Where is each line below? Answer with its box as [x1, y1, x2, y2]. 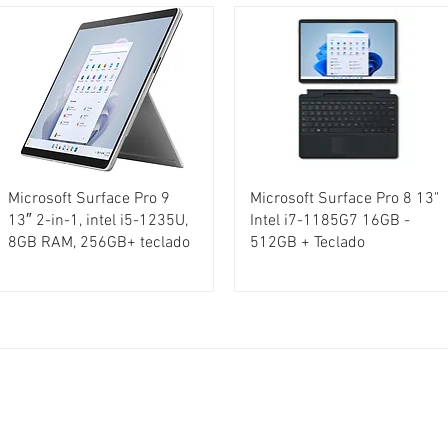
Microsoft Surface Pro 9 [7, 189, 170, 210]
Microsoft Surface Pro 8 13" [249, 189, 439, 210]
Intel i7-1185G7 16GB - [249, 211, 410, 232]
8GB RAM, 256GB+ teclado [7, 233, 190, 254]
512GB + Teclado [249, 233, 365, 254]
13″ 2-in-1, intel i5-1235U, [7, 211, 188, 232]
